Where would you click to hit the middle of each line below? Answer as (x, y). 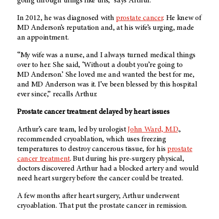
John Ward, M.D (153, 129)
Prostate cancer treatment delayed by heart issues (93, 112)
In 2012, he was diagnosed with (67, 18)
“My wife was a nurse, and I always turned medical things (107, 55)
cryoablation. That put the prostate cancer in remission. (102, 206)
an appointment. (43, 37)
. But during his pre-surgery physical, (127, 159)
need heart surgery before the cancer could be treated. (100, 178)
